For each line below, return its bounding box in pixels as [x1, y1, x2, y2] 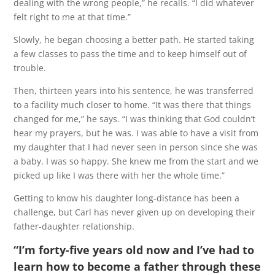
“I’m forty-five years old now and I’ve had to [14, 242, 255, 257]
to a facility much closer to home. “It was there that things [14, 99, 252, 110]
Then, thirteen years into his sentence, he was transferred [14, 85, 254, 96]
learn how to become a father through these [14, 259, 261, 274]
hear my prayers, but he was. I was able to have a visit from [14, 127, 259, 139]
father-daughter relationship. [14, 220, 135, 232]
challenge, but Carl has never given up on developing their [14, 206, 256, 218]
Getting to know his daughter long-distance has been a [14, 192, 240, 204]
